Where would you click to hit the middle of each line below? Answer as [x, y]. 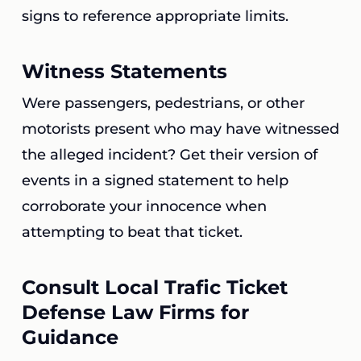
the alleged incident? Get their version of [169, 155]
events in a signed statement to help [155, 180]
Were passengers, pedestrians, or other [163, 103]
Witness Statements [124, 71]
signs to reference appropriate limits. [155, 16]
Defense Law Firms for [135, 312]
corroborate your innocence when [144, 206]
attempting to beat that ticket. [132, 232]
